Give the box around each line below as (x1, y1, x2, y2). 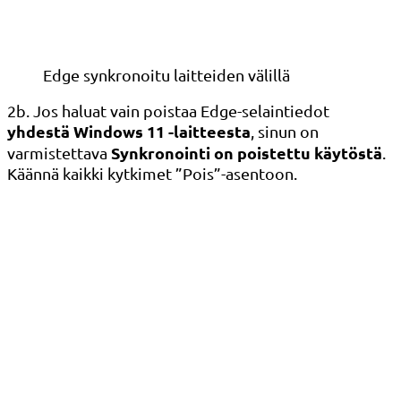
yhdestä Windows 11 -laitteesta (7, 121, 251, 142)
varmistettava (7, 143, 111, 163)
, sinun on (251, 122, 319, 141)
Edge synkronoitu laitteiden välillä (43, 65, 290, 85)
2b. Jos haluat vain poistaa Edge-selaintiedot (7, 101, 329, 121)
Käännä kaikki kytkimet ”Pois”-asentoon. (7, 164, 297, 183)
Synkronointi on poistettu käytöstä (111, 142, 382, 164)
